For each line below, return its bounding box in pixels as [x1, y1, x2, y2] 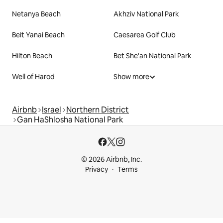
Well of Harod [12, 72, 55, 82]
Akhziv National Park [113, 9, 179, 19]
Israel [42, 105, 61, 115]
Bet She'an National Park [113, 51, 192, 61]
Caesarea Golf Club [113, 30, 176, 40]
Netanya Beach [12, 9, 61, 19]
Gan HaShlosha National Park [17, 114, 123, 125]
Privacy [85, 165, 108, 174]
